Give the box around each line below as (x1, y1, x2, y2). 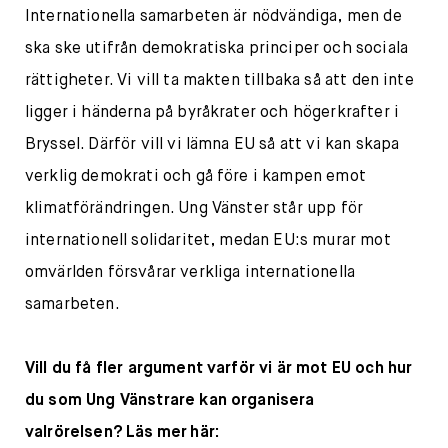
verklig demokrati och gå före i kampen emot (25, 169, 366, 185)
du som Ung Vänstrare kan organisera (25, 393, 315, 409)
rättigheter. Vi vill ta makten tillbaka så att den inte (25, 73, 414, 89)
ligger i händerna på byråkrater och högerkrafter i (25, 105, 400, 121)
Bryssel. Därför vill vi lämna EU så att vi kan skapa (25, 137, 400, 153)
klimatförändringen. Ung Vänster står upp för (25, 201, 364, 217)
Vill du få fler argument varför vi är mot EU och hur (25, 361, 413, 377)
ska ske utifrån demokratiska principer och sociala (25, 41, 409, 57)
